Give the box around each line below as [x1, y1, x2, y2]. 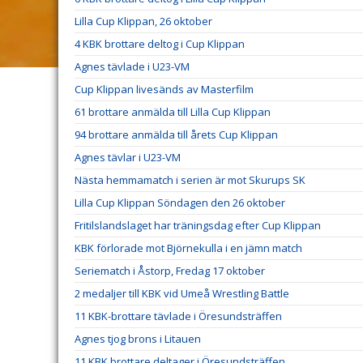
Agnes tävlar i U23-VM [75, 150, 181, 164]
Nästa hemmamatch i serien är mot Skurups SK [75, 173, 305, 187]
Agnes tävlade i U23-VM [75, 59, 190, 74]
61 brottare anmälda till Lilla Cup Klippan [75, 105, 271, 119]
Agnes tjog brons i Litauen [75, 331, 201, 346]
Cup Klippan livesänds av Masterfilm [75, 82, 254, 96]
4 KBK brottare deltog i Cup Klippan [75, 36, 245, 51]
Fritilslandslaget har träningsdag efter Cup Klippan [75, 218, 321, 233]
